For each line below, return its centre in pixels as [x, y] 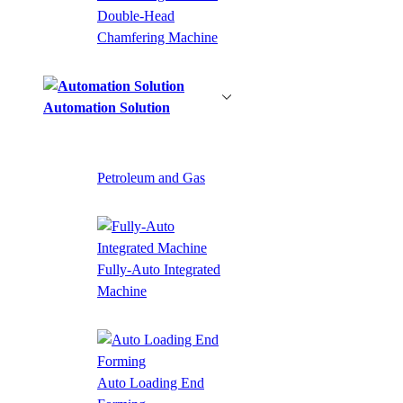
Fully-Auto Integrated [159, 269]
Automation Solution [107, 107]
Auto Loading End [151, 382]
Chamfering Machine [157, 37]
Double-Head [136, 15]
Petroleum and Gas [151, 177]
